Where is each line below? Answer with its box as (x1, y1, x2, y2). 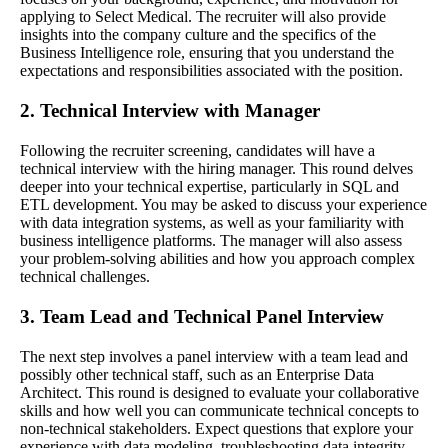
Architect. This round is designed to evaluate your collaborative (20, 384, 419, 402)
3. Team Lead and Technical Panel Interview (20, 306, 384, 328)
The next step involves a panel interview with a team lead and (20, 348, 408, 366)
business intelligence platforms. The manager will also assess (20, 232, 402, 250)
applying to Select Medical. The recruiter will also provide (20, 8, 386, 26)
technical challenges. (20, 268, 150, 286)
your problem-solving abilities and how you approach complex (20, 250, 415, 268)
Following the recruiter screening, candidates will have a (20, 142, 375, 160)
